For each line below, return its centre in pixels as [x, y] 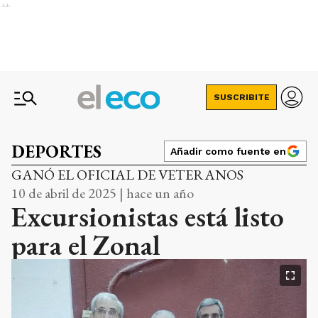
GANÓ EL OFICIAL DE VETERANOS [127, 175]
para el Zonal [86, 245]
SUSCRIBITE [241, 97]
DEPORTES [56, 152]
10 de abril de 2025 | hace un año [103, 193]
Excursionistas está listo [148, 216]
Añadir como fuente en [228, 151]
